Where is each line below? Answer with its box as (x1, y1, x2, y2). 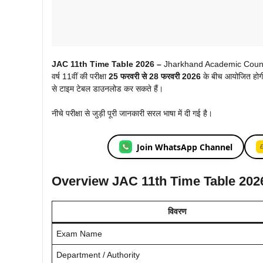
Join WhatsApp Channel (136, 141, 232, 153)
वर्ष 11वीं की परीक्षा (52, 72, 109, 82)
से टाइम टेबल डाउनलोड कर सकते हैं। (52, 84, 163, 94)
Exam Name (56, 229, 102, 239)
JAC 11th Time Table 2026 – (52, 59, 164, 69)
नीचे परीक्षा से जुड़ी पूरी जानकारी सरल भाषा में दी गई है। (52, 109, 213, 119)
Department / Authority (56, 250, 140, 260)
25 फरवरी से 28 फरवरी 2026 (109, 72, 201, 82)
